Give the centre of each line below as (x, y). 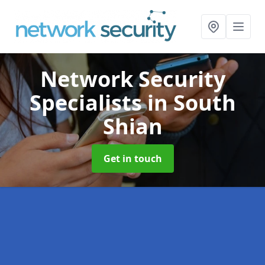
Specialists (88, 103)
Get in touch (132, 159)
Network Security (132, 79)
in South (191, 103)
